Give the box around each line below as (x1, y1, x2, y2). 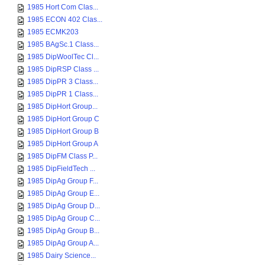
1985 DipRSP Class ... (27, 65, 99, 73)
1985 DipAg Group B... (27, 227, 99, 235)
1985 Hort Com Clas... (27, 3, 98, 11)
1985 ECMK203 (27, 28, 79, 36)
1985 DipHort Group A (27, 140, 98, 148)
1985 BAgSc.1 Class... (27, 40, 99, 49)
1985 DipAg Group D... (27, 202, 100, 210)
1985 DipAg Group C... (27, 214, 100, 222)
